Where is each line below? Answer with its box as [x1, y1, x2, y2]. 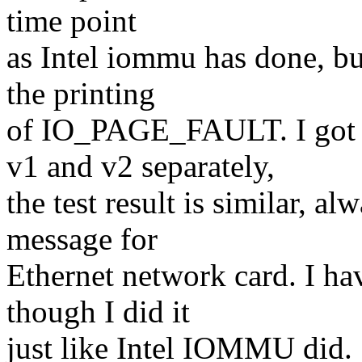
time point [6, 3, 137, 39]
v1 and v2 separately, [6, 149, 275, 184]
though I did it [6, 294, 190, 330]
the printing [6, 76, 155, 112]
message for [6, 221, 158, 257]
